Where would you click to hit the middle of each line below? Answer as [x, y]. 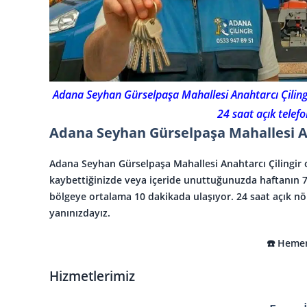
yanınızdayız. [80, 212]
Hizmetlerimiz [92, 275]
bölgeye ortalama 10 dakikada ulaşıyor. [143, 196]
